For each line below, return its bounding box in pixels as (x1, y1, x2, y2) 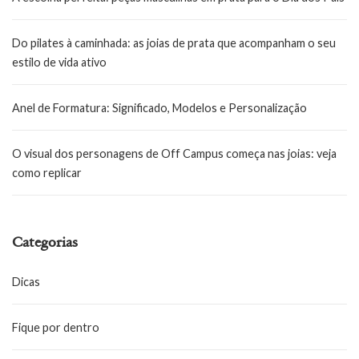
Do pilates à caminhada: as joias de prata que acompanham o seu (12, 35, 336, 50)
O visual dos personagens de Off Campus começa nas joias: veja (12, 146, 337, 160)
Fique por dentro (12, 320, 99, 334)
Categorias (12, 236, 78, 251)
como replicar (12, 165, 82, 179)
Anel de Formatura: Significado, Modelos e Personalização (12, 100, 307, 115)
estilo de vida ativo (12, 54, 107, 69)
